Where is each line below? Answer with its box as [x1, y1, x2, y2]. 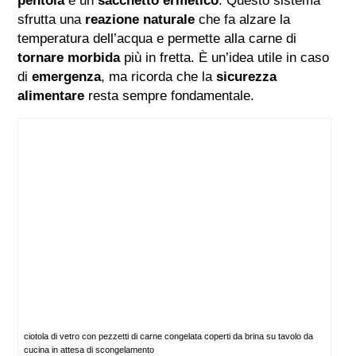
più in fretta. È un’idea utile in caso [120, 50, 330, 66]
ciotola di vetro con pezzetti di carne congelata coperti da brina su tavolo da [24, 331, 314, 342]
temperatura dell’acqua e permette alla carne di [17, 31, 297, 47]
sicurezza [216, 69, 277, 85]
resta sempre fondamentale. [84, 88, 255, 104]
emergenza [32, 69, 102, 85]
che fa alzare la [195, 12, 291, 28]
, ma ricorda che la [101, 69, 217, 85]
